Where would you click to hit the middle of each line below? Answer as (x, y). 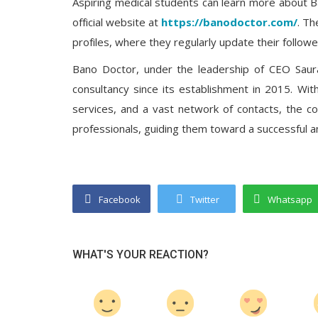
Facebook (120, 199)
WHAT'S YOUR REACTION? (141, 254)
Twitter (205, 199)
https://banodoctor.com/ (229, 22)
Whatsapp (290, 199)
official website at (117, 22)
